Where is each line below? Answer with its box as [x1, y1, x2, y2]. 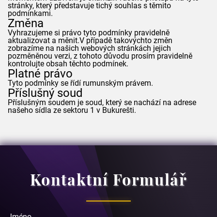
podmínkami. [8, 9, 53, 18]
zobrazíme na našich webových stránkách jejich [8, 44, 171, 53]
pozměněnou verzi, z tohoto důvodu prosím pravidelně [8, 51, 192, 61]
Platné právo [8, 67, 73, 80]
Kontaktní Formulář [30, 169, 187, 189]
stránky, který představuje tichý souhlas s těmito [8, 1, 171, 10]
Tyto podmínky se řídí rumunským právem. [8, 78, 153, 88]
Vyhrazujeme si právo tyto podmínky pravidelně [8, 28, 170, 37]
